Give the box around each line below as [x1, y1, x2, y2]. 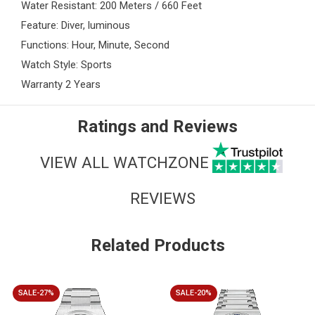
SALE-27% [18, 288, 54, 298]
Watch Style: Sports [21, 58, 112, 72]
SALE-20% [176, 288, 212, 298]
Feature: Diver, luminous [21, 19, 130, 32]
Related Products [90, 236, 225, 256]
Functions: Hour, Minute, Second [21, 39, 169, 52]
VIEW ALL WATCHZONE [39, 153, 209, 172]
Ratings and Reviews [77, 117, 238, 137]
